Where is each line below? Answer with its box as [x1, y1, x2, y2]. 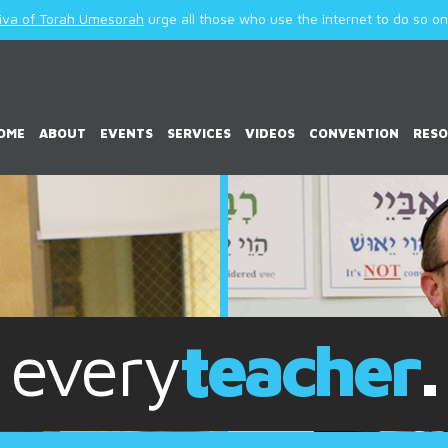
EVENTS [100, 125, 154, 141]
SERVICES [167, 125, 232, 141]
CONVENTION [309, 125, 400, 141]
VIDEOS [245, 125, 296, 141]
